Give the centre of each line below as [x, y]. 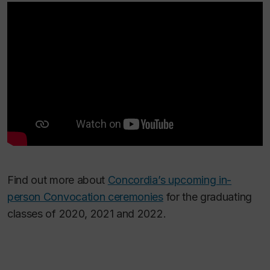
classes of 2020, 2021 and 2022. [87, 213]
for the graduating [207, 196]
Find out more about [58, 180]
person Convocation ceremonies [85, 196]
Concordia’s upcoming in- [170, 180]
